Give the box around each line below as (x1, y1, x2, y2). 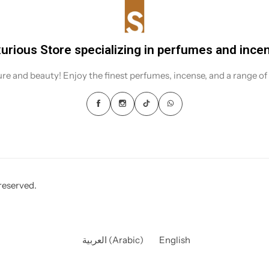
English (159, 234, 190, 246)
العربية (82, 234, 107, 246)
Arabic (112, 234, 140, 246)
